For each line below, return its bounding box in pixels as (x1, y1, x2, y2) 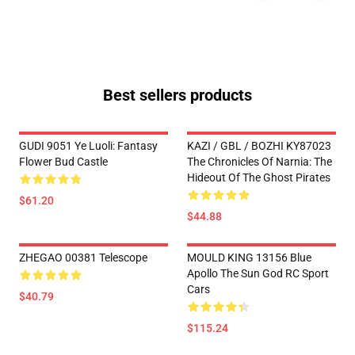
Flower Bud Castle (19, 155, 108, 168)
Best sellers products (103, 86, 252, 105)
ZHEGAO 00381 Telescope (19, 251, 147, 264)
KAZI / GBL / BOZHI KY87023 (187, 139, 331, 152)
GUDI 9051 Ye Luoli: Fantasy (19, 139, 158, 152)
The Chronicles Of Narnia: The (187, 155, 332, 168)
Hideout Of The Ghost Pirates (187, 171, 330, 184)
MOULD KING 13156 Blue (187, 251, 311, 264)
